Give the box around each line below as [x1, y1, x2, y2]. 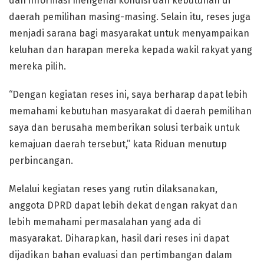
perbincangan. [9, 155, 73, 166]
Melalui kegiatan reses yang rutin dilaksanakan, [9, 183, 217, 194]
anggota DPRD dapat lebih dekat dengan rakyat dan [9, 200, 237, 211]
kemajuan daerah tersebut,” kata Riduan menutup [9, 138, 227, 150]
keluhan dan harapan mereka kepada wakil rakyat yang [9, 44, 252, 55]
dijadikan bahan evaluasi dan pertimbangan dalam [9, 249, 232, 260]
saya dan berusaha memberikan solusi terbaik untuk [9, 122, 240, 133]
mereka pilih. [9, 61, 66, 72]
